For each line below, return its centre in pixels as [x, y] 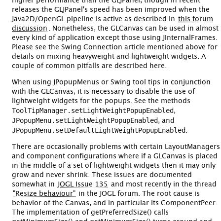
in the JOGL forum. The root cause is [138, 194]
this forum [196, 19]
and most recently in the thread [163, 184]
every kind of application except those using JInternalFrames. [115, 38]
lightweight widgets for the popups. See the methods [101, 101]
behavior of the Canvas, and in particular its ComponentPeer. [115, 203]
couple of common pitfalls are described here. [89, 66]
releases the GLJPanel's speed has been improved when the [111, 10]
